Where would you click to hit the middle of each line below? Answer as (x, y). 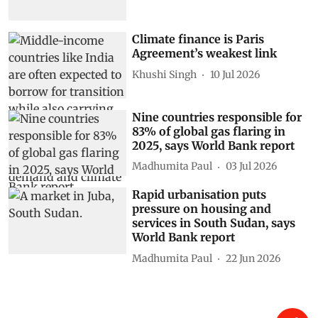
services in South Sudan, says (214, 223)
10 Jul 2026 (235, 74)
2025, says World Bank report (214, 145)
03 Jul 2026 (252, 166)
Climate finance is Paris (198, 39)
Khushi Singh (165, 74)
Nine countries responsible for (217, 117)
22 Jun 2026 (253, 258)
